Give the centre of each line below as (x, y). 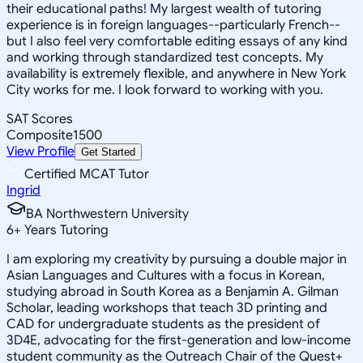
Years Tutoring (65, 230)
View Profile (41, 151)
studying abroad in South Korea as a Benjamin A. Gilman (173, 291)
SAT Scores (40, 119)
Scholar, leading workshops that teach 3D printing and (167, 307)
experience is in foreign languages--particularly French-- (173, 25)
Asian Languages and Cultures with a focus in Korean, (166, 275)
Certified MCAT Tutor (87, 174)
